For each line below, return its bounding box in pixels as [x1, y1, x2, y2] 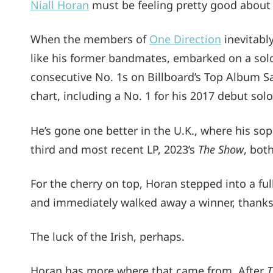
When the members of [30, 32, 149, 47]
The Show [198, 141, 244, 157]
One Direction [149, 32, 221, 47]
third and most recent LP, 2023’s [30, 141, 198, 157]
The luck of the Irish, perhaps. [30, 229, 185, 244]
